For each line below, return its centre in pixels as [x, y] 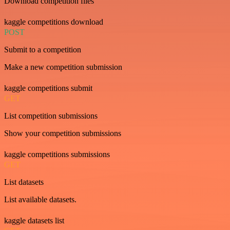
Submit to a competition [43, 50]
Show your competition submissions [63, 133]
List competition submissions [51, 116]
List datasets [24, 182]
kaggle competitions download [54, 22]
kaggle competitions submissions [57, 154]
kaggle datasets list [34, 221]
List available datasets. [40, 199]
